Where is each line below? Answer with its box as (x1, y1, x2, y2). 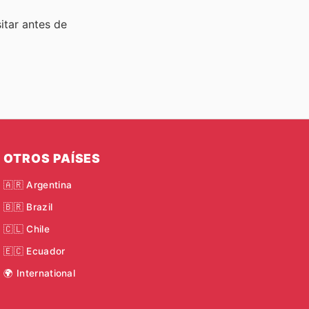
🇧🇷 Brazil (3, 201, 53, 212)
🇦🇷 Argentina (3, 179, 72, 190)
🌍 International (3, 268, 76, 279)
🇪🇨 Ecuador (3, 246, 66, 257)
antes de (22, 17, 67, 32)
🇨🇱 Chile (3, 223, 50, 235)
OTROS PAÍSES (3, 150, 101, 166)
